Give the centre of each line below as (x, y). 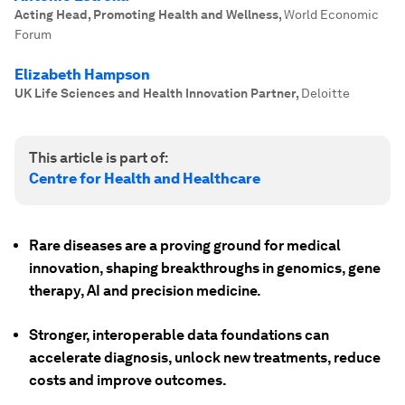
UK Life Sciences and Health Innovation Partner (155, 93)
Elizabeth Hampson (82, 75)
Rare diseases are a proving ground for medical (185, 245)
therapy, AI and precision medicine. (145, 291)
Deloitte (325, 93)
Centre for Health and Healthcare (145, 179)
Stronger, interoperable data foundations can (179, 335)
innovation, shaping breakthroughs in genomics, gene (205, 268)
